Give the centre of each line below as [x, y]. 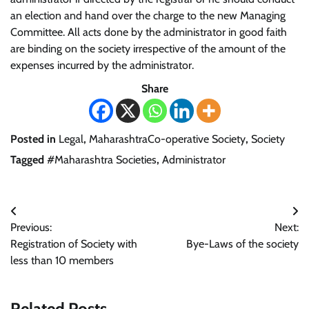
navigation [47, 239]
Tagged [29, 159]
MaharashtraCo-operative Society [167, 139]
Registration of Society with [74, 243]
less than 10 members [62, 260]
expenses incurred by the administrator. [102, 65]
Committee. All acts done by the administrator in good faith [149, 32]
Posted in [34, 139]
